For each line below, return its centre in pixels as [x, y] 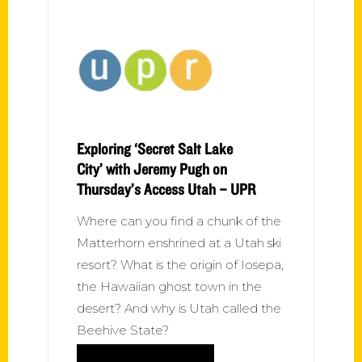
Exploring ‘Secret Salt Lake [155, 148]
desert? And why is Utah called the [179, 308]
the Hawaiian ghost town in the [169, 286]
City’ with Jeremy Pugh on [152, 168]
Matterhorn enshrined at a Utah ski [179, 242]
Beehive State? [123, 330]
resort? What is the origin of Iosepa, [180, 264]
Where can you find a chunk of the [179, 221]
